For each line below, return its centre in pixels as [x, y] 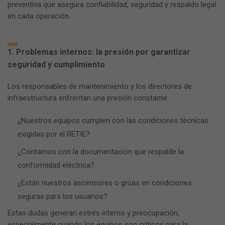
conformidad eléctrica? [56, 165]
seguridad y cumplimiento [56, 65]
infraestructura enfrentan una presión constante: [88, 98]
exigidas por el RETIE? [54, 134]
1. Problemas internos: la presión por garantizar [99, 52]
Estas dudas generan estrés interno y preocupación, [93, 213]
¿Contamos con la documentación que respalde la [101, 152]
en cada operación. [39, 16]
